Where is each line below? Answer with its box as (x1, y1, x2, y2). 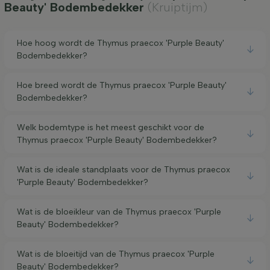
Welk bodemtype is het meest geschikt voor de (17, 122, 204, 133)
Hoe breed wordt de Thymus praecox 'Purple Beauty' (17, 80, 227, 91)
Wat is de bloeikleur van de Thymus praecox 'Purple (17, 207, 221, 218)
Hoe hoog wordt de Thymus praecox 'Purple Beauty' (17, 38, 224, 49)
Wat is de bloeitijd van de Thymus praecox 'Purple (17, 249, 215, 260)
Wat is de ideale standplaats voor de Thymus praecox (17, 165, 230, 175)
